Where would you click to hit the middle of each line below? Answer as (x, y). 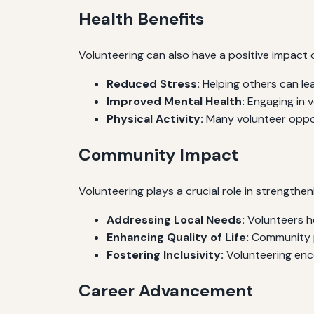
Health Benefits (141, 19)
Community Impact (158, 154)
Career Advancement (166, 290)
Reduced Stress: (153, 83)
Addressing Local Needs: (176, 219)
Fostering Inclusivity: (165, 254)
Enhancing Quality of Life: (178, 237)
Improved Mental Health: (176, 101)
